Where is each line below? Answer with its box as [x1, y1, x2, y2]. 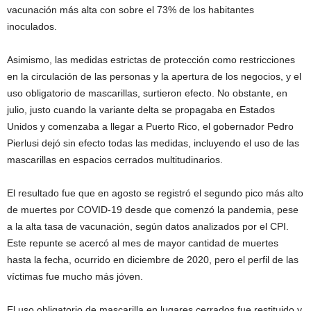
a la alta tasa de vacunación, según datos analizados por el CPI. [7, 220, 289, 232]
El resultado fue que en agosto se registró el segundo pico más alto [7, 187, 303, 199]
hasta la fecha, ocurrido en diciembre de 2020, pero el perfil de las [7, 253, 299, 265]
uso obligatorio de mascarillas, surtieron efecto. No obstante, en [7, 87, 287, 99]
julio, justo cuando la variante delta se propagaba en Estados [7, 103, 275, 115]
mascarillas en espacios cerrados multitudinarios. [7, 153, 223, 165]
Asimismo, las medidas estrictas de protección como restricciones [7, 53, 295, 65]
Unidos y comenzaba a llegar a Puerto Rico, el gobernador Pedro [7, 120, 294, 132]
